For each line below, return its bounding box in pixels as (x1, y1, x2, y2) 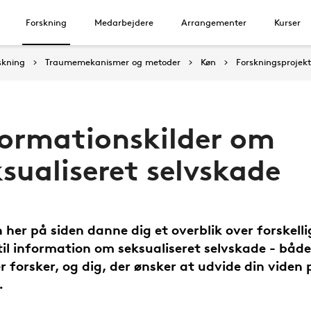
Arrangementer (181, 17, 246, 28)
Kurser (274, 17, 301, 28)
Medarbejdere (94, 17, 153, 28)
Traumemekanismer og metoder (45, 56, 180, 67)
